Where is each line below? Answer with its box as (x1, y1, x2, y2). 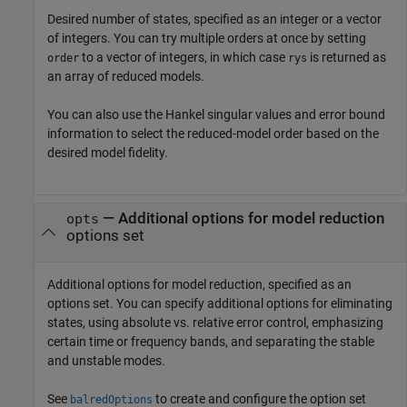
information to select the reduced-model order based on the (47, 125, 379, 141)
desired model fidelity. (47, 144, 168, 160)
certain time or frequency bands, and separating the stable (47, 333, 374, 349)
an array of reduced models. (47, 68, 204, 84)
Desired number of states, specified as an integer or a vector (47, 11, 382, 26)
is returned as (307, 49, 386, 65)
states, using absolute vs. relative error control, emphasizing (47, 314, 383, 330)
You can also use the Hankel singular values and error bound (47, 106, 385, 122)
